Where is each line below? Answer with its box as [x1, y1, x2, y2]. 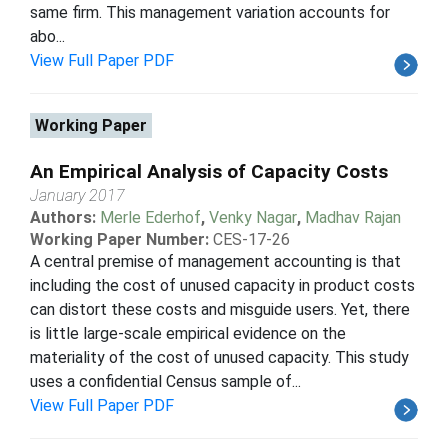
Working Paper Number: [30, 229, 209, 249]
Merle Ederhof [100, 207, 201, 227]
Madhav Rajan [305, 207, 401, 227]
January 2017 [30, 185, 125, 205]
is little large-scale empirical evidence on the [30, 323, 346, 343]
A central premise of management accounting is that [30, 251, 401, 271]
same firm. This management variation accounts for [30, 2, 390, 22]
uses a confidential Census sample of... [30, 371, 301, 391]
